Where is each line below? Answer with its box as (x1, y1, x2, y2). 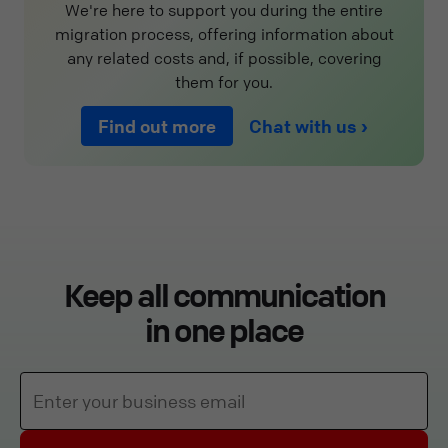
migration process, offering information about (54, 24, 394, 45)
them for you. (175, 72, 273, 93)
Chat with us (249, 115, 357, 138)
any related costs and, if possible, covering (66, 48, 382, 69)
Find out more (98, 115, 216, 138)
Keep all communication (63, 276, 385, 316)
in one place (145, 311, 303, 351)
